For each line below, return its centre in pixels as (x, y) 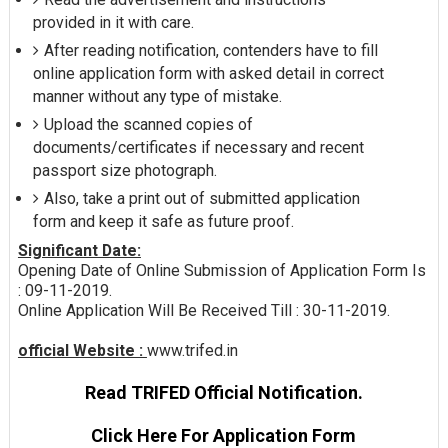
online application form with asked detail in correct (208, 74)
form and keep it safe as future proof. (163, 222)
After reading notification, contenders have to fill (210, 51)
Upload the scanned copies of (148, 125)
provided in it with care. (113, 23)
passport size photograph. (124, 171)
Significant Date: (79, 250)
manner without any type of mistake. (157, 97)
